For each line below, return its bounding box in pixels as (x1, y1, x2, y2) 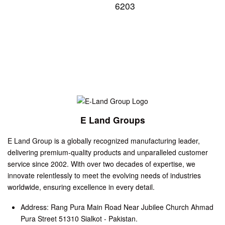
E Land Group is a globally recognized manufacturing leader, (8, 135, 200, 146)
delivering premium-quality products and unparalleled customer (8, 147, 208, 157)
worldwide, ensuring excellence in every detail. (8, 181, 155, 192)
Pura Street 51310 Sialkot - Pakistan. (21, 213, 138, 224)
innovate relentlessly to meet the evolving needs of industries (8, 170, 201, 180)
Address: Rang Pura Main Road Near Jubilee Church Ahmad (21, 202, 214, 212)
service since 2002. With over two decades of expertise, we (8, 158, 195, 169)
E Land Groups (80, 114, 145, 127)
